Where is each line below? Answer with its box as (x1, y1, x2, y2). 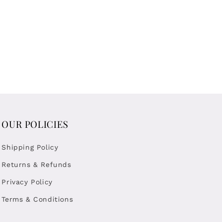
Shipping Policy (1, 143, 58, 152)
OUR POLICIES (1, 118, 68, 131)
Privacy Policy (1, 178, 53, 186)
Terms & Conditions (1, 195, 73, 204)
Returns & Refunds (1, 161, 71, 169)
